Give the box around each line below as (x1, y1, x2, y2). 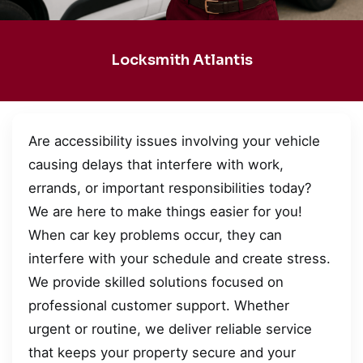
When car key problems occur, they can (28, 226, 282, 243)
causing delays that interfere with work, (28, 156, 284, 173)
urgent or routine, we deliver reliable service (28, 320, 312, 337)
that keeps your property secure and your (28, 344, 296, 361)
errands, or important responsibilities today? (28, 179, 312, 196)
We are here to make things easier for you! (28, 203, 302, 220)
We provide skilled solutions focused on (28, 273, 284, 290)
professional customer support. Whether (28, 297, 289, 314)
